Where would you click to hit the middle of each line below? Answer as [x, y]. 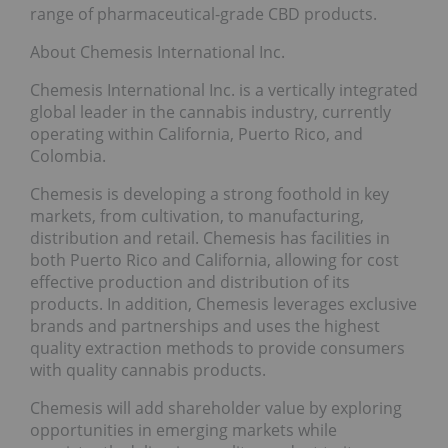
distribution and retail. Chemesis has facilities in [210, 238]
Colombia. [68, 156]
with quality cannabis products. [148, 370]
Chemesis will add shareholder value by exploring [216, 408]
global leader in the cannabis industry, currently [210, 112]
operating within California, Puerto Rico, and [196, 134]
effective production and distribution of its [190, 282]
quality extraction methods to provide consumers [217, 348]
